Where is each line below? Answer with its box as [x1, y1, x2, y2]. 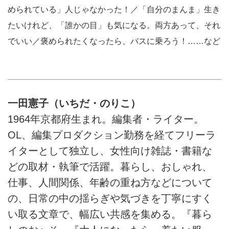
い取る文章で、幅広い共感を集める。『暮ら [8, 209, 212, 220]
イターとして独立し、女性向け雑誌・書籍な [8, 145, 212, 157]
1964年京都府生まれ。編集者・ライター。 [8, 113, 204, 125]
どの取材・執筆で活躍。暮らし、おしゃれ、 [8, 161, 212, 173]
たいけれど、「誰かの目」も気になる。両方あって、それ [8, 20, 220, 30]
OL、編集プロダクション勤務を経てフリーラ [8, 129, 216, 141]
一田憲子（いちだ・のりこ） [8, 98, 141, 109]
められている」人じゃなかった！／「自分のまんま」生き [8, 4, 220, 14]
